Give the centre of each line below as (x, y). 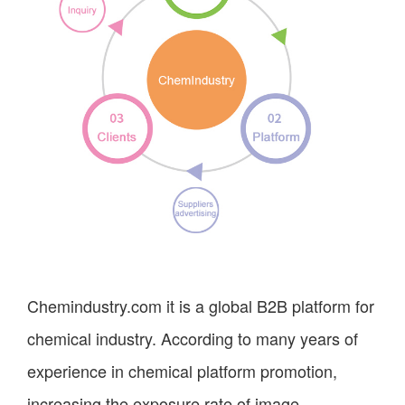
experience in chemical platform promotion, (182, 370)
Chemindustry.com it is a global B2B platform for (201, 305)
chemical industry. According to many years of (193, 338)
